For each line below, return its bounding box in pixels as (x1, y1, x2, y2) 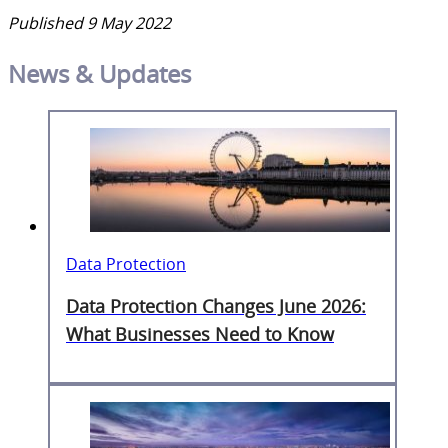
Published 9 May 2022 (8, 11, 171, 34)
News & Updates (8, 56, 191, 90)
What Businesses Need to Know (66, 322, 334, 347)
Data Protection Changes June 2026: (66, 294, 366, 319)
